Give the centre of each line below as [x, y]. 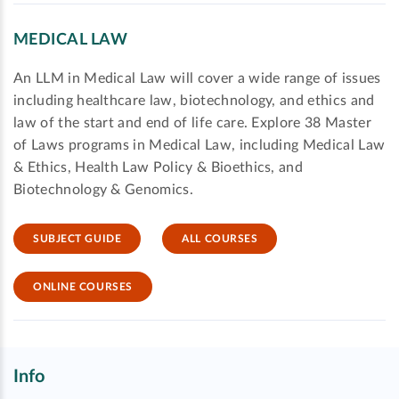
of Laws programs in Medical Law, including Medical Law [199, 146]
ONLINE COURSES [83, 287]
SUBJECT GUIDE [77, 239]
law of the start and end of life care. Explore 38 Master [192, 123]
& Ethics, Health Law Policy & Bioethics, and [159, 168]
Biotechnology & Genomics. [104, 190]
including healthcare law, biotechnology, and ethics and [194, 101]
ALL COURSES [220, 239]
